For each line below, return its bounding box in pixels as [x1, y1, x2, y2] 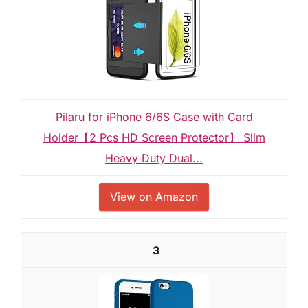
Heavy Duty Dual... [105, 151, 203, 165]
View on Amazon [110, 190, 198, 203]
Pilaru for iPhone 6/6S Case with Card [55, 110, 253, 124]
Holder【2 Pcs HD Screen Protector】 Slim [43, 131, 265, 144]
